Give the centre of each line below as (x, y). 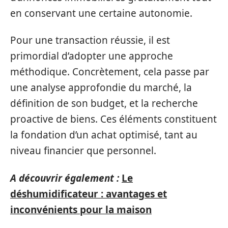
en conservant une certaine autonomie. (101, 13)
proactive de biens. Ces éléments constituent (113, 119)
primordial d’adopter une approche (92, 56)
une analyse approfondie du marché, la (101, 88)
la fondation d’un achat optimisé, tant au (104, 135)
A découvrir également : (65, 178)
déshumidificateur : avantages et (89, 194)
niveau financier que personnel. (83, 151)
